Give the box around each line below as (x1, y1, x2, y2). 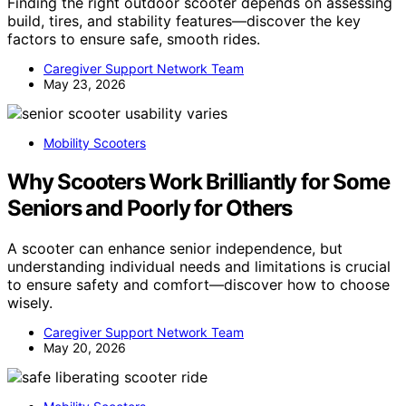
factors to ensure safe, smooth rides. (7, 30, 260, 49)
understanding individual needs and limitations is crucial (7, 256, 391, 275)
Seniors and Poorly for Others (7, 195, 293, 222)
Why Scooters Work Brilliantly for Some (7, 169, 390, 196)
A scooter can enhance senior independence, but (7, 238, 343, 257)
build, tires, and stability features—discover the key (7, 12, 361, 31)
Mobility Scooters (43, 135, 146, 151)
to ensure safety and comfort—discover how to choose (7, 275, 390, 294)
